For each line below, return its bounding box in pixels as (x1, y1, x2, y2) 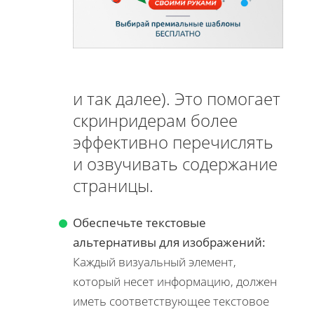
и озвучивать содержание (73, 151, 278, 175)
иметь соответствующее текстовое (73, 292, 269, 309)
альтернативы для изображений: (73, 233, 266, 250)
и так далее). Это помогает (73, 86, 280, 110)
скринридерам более (73, 108, 238, 132)
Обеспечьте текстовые (73, 214, 206, 231)
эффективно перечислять (73, 130, 273, 153)
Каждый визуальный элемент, (73, 253, 236, 270)
